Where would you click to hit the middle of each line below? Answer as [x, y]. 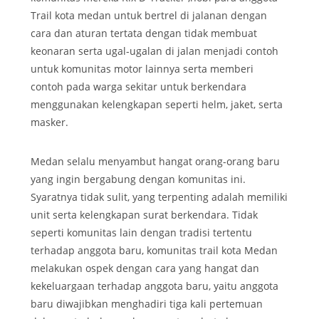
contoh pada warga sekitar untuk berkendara [138, 86]
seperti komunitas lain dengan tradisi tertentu [141, 233]
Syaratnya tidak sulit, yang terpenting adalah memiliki [159, 197]
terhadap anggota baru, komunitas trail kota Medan [154, 251]
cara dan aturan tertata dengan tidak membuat [144, 33]
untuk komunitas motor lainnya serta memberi [142, 68]
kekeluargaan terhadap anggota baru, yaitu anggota [155, 286]
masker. [49, 122]
